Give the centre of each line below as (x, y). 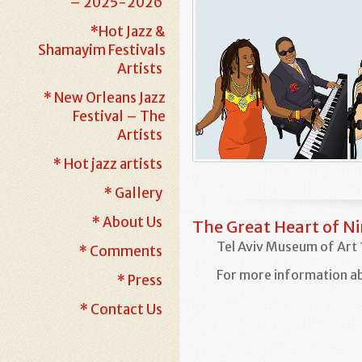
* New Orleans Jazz (104, 98)
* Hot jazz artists (107, 164)
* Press (139, 280)
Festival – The (119, 116)
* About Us (127, 222)
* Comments (120, 251)
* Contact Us (121, 309)
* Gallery (133, 193)
